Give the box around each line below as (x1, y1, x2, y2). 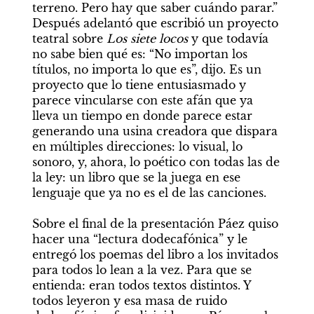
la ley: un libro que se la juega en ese (32, 170, 240, 185)
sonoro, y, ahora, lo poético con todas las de (32, 155, 280, 170)
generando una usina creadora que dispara (32, 124, 278, 139)
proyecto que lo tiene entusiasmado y (32, 78, 246, 93)
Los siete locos (106, 32, 191, 46)
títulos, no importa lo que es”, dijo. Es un (32, 62, 261, 77)
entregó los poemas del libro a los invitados (32, 247, 278, 262)
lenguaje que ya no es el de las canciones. (32, 186, 270, 200)
